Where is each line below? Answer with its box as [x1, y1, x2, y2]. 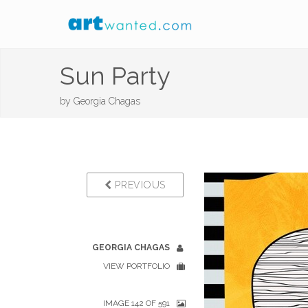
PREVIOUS [111, 179, 166, 190]
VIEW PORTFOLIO [103, 261, 170, 271]
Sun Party [60, 61, 170, 90]
